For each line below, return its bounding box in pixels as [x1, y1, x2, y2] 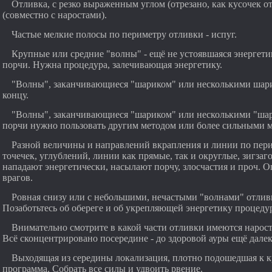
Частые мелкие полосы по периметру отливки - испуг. [12, 29, 237, 39]
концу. [2, 90, 29, 100]
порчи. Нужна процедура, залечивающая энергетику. [2, 59, 222, 70]
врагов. [2, 172, 33, 183]
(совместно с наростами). [2, 10, 107, 20]
